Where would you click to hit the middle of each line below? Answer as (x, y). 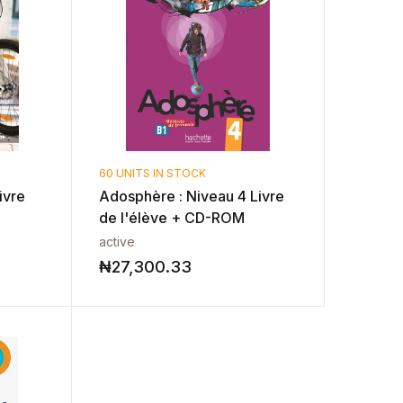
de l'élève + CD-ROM (172, 218)
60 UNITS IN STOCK (153, 173)
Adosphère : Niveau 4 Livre (192, 196)
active (117, 242)
